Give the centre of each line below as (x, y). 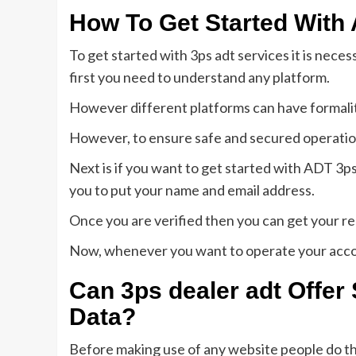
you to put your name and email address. (192, 190)
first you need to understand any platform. (199, 77)
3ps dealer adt (198, 291)
